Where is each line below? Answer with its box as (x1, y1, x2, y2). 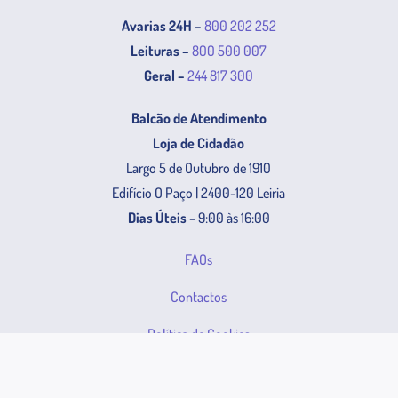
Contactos (171, 287, 227, 306)
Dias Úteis (127, 208, 187, 227)
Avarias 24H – (121, 16, 202, 35)
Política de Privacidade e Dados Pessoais (90, 362, 307, 380)
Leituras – (131, 41, 190, 60)
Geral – (144, 66, 186, 84)
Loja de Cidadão (153, 133, 245, 152)
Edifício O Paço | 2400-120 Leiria (112, 183, 286, 202)
